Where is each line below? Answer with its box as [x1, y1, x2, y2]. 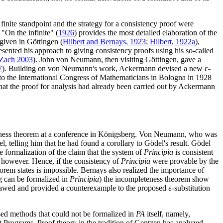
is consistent [173, 147, 213, 156]
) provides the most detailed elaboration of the [74, 28, 217, 37]
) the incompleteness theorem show [99, 174, 209, 183]
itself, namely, [145, 209, 190, 218]
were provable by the [150, 156, 219, 165]
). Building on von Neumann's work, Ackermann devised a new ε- [2, 64, 211, 73]
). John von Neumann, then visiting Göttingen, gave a [33, 55, 201, 64]
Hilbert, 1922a [150, 37, 195, 46]
